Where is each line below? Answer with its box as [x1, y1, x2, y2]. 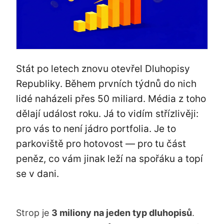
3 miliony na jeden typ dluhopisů [51, 207, 192, 218]
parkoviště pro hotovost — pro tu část [16, 138, 186, 150]
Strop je [16, 207, 51, 218]
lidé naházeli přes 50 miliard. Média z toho [16, 93, 206, 105]
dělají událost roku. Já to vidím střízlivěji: [16, 108, 198, 120]
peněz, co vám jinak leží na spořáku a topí [16, 153, 203, 165]
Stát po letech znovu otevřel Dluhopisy [16, 63, 190, 75]
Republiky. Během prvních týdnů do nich [16, 78, 196, 90]
